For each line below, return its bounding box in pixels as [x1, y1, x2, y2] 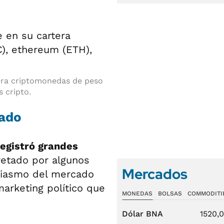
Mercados [122, 164, 187, 183]
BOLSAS [157, 190, 182, 197]
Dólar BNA [122, 209, 163, 218]
